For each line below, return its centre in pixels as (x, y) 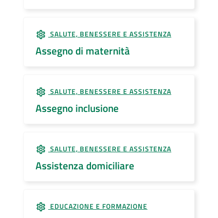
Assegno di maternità (83, 50)
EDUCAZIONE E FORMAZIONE (98, 206)
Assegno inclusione (77, 108)
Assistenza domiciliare (85, 165)
